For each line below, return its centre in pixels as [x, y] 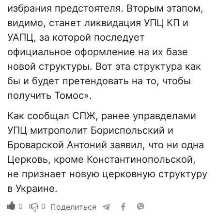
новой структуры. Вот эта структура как [104, 67]
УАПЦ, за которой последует [76, 38]
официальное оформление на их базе [98, 52]
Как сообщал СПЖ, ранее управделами [102, 116]
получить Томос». [50, 96]
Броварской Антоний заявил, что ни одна [106, 145]
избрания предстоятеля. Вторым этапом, [105, 8]
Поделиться [73, 207]
